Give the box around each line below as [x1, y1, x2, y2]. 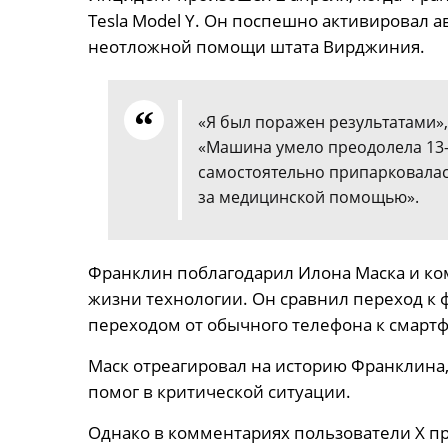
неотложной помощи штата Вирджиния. [87, 35, 425, 58]
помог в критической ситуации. [87, 380, 351, 403]
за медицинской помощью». [197, 186, 419, 208]
